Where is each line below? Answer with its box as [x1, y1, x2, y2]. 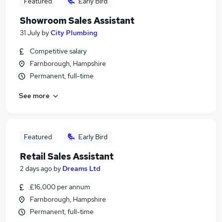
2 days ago [20, 164, 52, 173]
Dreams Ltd [62, 164, 101, 173]
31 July [20, 28, 40, 37]
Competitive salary [30, 47, 87, 55]
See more [19, 91, 50, 100]
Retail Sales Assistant [20, 151, 113, 162]
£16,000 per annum [30, 182, 90, 191]
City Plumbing [51, 28, 98, 37]
